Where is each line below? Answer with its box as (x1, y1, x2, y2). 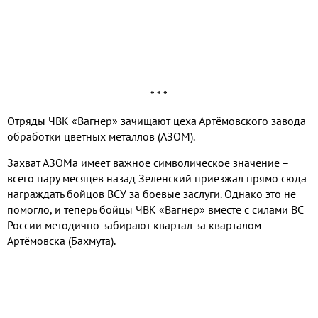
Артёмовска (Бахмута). (7, 234, 116, 248)
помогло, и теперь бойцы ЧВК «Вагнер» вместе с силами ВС (7, 202, 303, 217)
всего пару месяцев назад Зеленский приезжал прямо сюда (7, 171, 307, 186)
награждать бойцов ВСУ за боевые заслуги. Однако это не (7, 187, 296, 202)
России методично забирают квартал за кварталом (7, 218, 261, 233)
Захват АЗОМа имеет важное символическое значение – (7, 155, 289, 170)
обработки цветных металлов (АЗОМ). (7, 129, 195, 144)
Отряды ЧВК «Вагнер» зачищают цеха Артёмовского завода (7, 114, 306, 128)
